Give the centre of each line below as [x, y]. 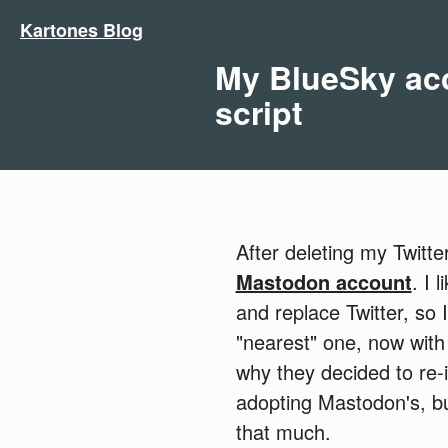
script [258, 112]
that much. [283, 431]
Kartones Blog [81, 30]
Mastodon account [323, 281]
